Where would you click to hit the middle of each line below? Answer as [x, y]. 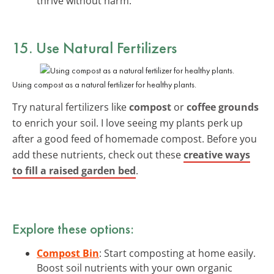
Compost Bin [68, 253]
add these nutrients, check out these [98, 154]
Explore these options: [73, 228]
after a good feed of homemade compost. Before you [135, 139]
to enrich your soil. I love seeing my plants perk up [128, 123]
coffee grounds [223, 107]
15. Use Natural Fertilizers [94, 47]
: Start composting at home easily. [177, 253]
